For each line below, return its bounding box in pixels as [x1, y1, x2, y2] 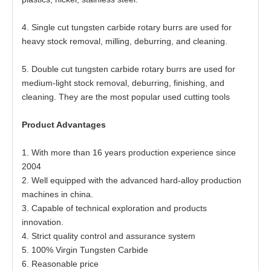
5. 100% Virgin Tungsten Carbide [22, 245, 148, 255]
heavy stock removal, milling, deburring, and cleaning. [22, 36, 227, 46]
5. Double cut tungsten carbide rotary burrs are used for [22, 64, 235, 74]
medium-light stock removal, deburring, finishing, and [22, 78, 224, 88]
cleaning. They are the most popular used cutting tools [22, 92, 230, 102]
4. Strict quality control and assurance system [22, 231, 195, 241]
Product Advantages [22, 120, 106, 129]
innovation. [22, 217, 64, 227]
